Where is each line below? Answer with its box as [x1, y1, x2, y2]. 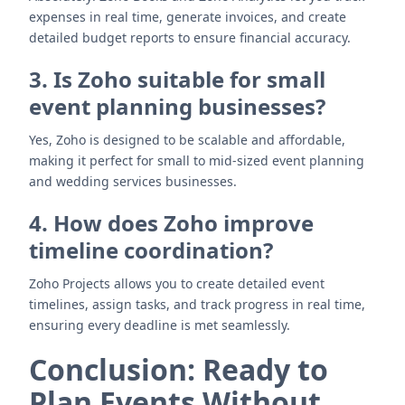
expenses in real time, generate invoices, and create [29, 8, 346, 25]
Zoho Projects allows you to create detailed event [29, 275, 325, 292]
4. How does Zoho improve [29, 208, 314, 238]
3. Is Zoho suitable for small [29, 64, 325, 94]
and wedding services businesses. [29, 173, 237, 190]
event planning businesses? [29, 91, 325, 121]
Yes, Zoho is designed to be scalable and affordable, [29, 131, 345, 148]
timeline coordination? [29, 235, 273, 265]
